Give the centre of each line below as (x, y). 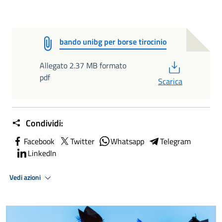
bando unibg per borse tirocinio (113, 42)
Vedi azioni (26, 177)
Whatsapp (127, 141)
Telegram (175, 141)
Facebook (39, 141)
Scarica (170, 81)
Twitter (83, 141)
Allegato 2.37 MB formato (83, 65)
